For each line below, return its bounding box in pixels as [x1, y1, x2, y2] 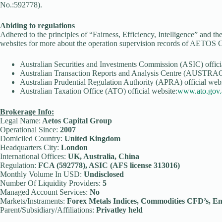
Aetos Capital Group [41, 116, 112, 125]
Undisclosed [82, 170, 124, 178]
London [59, 143, 88, 152]
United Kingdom [62, 134, 120, 143]
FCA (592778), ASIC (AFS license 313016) [36, 161, 180, 169]
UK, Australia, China [66, 152, 139, 161]
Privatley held [94, 206, 143, 214]
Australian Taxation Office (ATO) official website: [20, 87, 177, 95]
